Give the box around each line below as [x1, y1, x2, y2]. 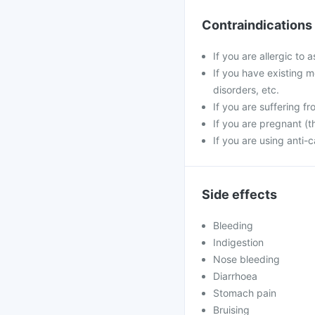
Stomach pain [213, 287, 276, 299]
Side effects [202, 187, 277, 202]
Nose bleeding [213, 253, 280, 265]
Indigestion [213, 236, 264, 248]
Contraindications [202, 18, 312, 32]
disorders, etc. [213, 84, 279, 96]
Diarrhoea [213, 270, 257, 282]
